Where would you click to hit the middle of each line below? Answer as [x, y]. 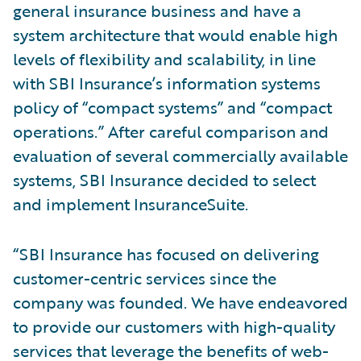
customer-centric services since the [145, 278]
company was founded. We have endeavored [180, 302]
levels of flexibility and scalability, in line [164, 59]
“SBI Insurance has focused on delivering [166, 254]
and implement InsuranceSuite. [131, 204]
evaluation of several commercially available [180, 156]
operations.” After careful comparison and [171, 131]
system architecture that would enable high [175, 35]
